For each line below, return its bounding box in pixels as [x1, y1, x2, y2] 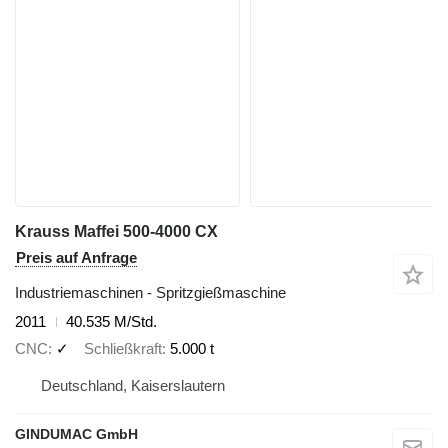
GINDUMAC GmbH [15, 426, 138, 442]
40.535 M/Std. [66, 313, 157, 330]
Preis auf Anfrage [16, 249, 137, 266]
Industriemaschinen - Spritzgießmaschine [15, 284, 286, 301]
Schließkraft [84, 339, 162, 357]
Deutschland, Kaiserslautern [41, 377, 225, 394]
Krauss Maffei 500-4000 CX [15, 223, 218, 240]
